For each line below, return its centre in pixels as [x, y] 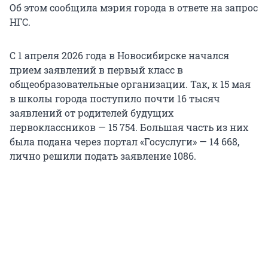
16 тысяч [199, 99]
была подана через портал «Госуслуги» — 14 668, [124, 142]
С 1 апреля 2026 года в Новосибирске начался [119, 56]
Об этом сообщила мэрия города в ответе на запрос [134, 8]
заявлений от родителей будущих [92, 113]
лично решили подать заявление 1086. [103, 156]
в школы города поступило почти [93, 99]
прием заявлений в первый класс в [96, 70]
